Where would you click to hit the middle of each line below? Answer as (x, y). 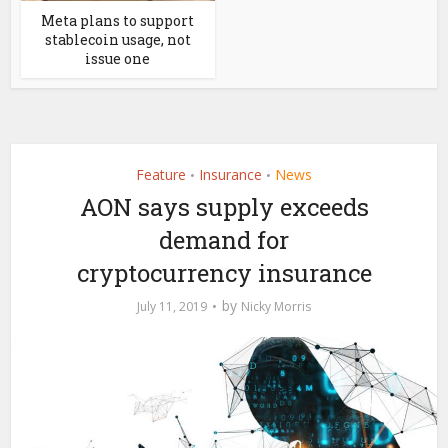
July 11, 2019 (172, 306)
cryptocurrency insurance (224, 272)
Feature (161, 174)
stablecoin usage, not (117, 39)
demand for (224, 239)
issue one (118, 58)
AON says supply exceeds (224, 206)
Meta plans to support (118, 20)
